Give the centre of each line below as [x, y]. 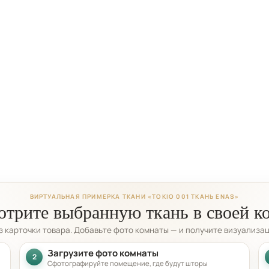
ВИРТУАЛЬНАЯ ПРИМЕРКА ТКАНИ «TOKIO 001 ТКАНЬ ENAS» [134, 196]
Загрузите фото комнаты [103, 253]
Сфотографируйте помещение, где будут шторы [128, 263]
